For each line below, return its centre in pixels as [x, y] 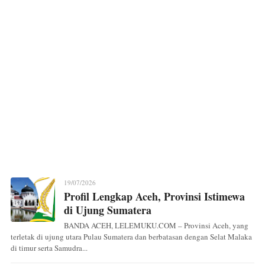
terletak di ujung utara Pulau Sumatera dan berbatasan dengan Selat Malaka [131, 237]
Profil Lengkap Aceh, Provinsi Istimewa [154, 197]
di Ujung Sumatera [108, 210]
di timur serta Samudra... [49, 248]
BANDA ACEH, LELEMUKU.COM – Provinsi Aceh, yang [156, 226]
